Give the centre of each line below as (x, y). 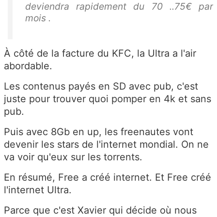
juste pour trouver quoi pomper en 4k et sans (108, 99)
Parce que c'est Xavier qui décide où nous (100, 210)
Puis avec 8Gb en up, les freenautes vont (99, 132)
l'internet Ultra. (38, 190)
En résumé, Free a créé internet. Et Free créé (108, 177)
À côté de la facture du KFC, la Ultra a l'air (100, 53)
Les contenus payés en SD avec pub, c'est (101, 86)
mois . (39, 18)
